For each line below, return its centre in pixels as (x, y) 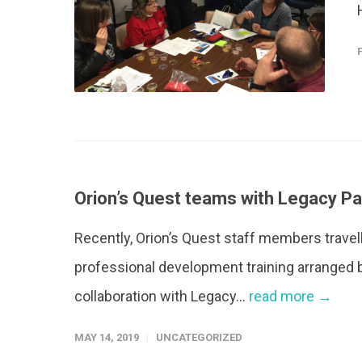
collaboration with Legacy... (162, 296)
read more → (290, 296)
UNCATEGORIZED (199, 337)
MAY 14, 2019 (107, 337)
